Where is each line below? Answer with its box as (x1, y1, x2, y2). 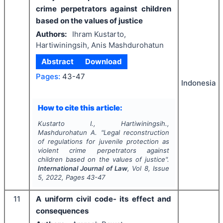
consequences (36, 206, 89, 216)
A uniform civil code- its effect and (36, 194, 171, 204)
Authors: (36, 29, 67, 39)
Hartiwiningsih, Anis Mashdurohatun (36, 40, 164, 50)
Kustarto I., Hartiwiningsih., (37, 119, 170, 128)
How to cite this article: (37, 103, 122, 112)
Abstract (41, 57, 74, 67)
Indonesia (181, 78, 216, 88)
